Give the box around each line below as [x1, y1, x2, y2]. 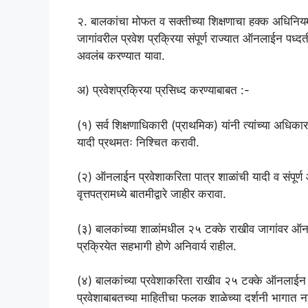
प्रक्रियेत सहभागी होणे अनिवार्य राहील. [77, 239, 236, 253]
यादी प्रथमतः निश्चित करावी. [77, 135, 199, 149]
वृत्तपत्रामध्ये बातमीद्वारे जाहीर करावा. [77, 187, 226, 201]
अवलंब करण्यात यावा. [77, 48, 165, 63]
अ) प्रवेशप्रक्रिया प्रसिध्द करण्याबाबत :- [77, 83, 250, 98]
